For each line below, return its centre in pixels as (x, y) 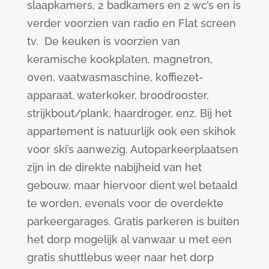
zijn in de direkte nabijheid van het (114, 168)
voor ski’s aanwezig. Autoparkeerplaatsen (132, 150)
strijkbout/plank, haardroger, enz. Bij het (129, 113)
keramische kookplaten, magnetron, (119, 59)
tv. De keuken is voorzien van (103, 41)
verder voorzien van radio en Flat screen (131, 23)
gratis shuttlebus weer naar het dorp (120, 258)
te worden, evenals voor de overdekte (125, 204)
